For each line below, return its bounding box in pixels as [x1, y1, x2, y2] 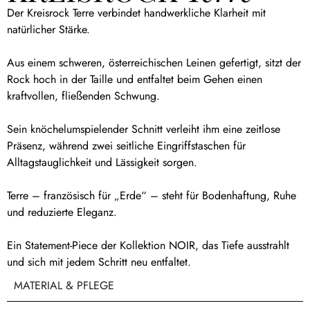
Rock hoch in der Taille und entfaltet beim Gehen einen [7, 71, 262, 87]
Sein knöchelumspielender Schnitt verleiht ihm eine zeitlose [7, 120, 280, 137]
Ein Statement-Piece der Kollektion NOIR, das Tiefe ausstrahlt [7, 237, 289, 253]
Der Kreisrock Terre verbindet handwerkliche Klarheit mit [7, 4, 266, 21]
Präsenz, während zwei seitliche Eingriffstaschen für [7, 137, 246, 154]
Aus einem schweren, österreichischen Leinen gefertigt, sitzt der [7, 54, 301, 71]
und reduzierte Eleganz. [7, 203, 117, 220]
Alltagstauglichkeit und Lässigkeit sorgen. [7, 154, 197, 170]
